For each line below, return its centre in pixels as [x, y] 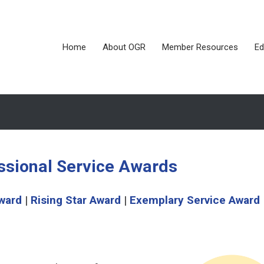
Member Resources [200, 47]
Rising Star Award [75, 200]
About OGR [124, 47]
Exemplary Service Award [194, 200]
